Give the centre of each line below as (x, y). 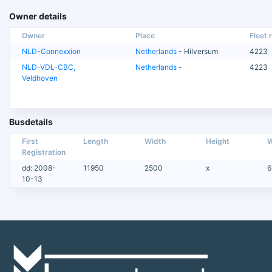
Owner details (38, 16)
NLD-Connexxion (51, 51)
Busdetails (31, 121)
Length (95, 141)
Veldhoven (40, 78)
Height (217, 141)
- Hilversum (198, 51)
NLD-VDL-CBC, (49, 67)
